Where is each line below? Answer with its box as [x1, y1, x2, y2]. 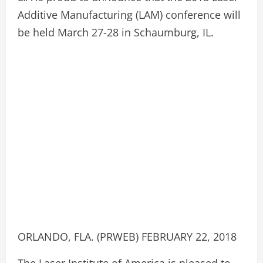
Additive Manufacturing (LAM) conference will [18, 8, 241, 22]
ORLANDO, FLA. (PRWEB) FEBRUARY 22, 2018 [18, 230, 237, 244]
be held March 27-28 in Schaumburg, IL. [18, 25, 214, 39]
